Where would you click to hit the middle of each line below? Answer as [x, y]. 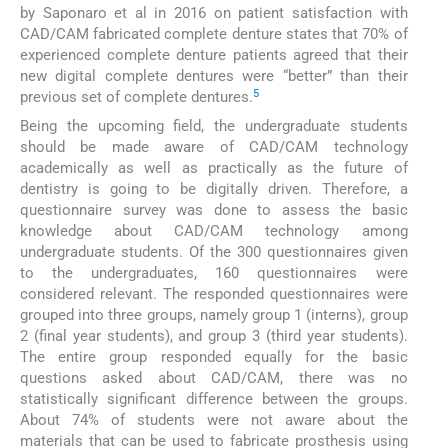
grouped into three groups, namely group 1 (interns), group [214, 314]
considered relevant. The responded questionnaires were [214, 293]
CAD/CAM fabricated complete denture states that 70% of [214, 34]
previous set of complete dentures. [136, 97]
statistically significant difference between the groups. [214, 398]
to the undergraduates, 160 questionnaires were [214, 272]
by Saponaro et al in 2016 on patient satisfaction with [214, 13]
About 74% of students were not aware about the [214, 419]
